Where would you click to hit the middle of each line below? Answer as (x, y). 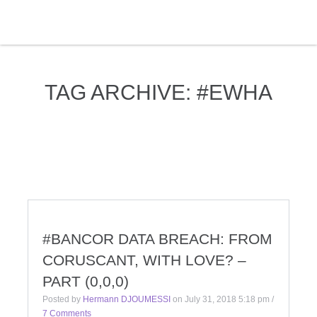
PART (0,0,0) (86, 281)
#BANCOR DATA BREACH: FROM (157, 239)
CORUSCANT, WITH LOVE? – (144, 260)
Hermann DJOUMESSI (127, 299)
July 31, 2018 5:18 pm (227, 299)
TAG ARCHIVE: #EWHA (158, 92)
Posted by (63, 299)
